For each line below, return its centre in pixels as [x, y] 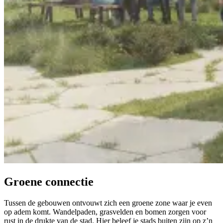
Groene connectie [49, 182]
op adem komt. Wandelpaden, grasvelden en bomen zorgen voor [105, 212]
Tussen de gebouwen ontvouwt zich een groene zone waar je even [108, 203]
